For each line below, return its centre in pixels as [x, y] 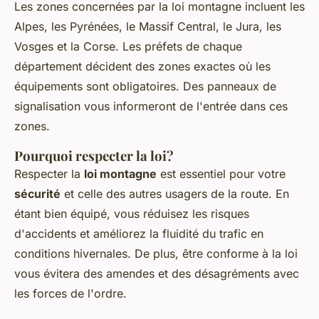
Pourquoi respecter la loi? [94, 156]
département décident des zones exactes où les [142, 67]
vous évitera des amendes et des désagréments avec [157, 274]
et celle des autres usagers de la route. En [175, 194]
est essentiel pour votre [221, 174]
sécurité [37, 194]
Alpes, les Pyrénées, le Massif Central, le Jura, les [148, 27]
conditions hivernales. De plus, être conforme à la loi [156, 254]
